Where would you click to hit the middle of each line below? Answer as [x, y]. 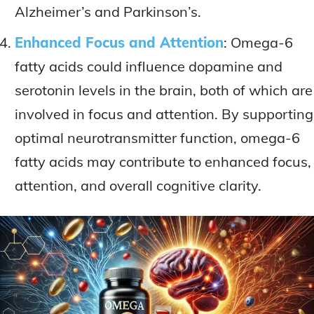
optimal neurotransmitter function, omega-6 [157, 138]
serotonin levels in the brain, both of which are [164, 90]
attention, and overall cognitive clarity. [138, 186]
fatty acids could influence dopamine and [149, 67]
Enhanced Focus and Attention [119, 43]
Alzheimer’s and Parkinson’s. [108, 12]
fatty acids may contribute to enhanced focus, [163, 162]
